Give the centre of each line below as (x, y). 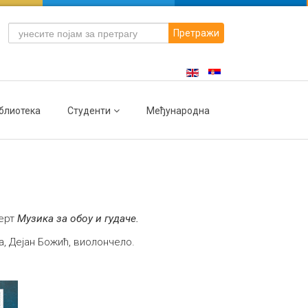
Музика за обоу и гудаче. (78, 219)
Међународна (178, 111)
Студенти (89, 111)
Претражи (196, 33)
